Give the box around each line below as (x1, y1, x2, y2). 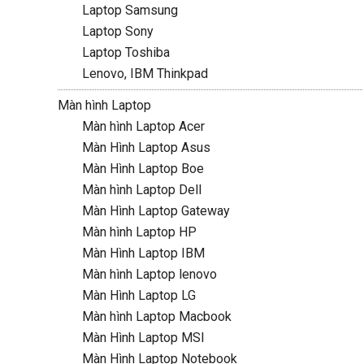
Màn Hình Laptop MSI (81, 330, 205, 345)
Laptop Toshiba (81, 45, 170, 60)
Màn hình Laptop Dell (81, 182, 201, 197)
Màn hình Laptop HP (81, 224, 197, 240)
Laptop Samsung (81, 2, 178, 18)
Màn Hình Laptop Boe (81, 161, 204, 176)
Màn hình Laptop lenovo (81, 266, 217, 282)
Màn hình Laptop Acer (81, 119, 205, 134)
